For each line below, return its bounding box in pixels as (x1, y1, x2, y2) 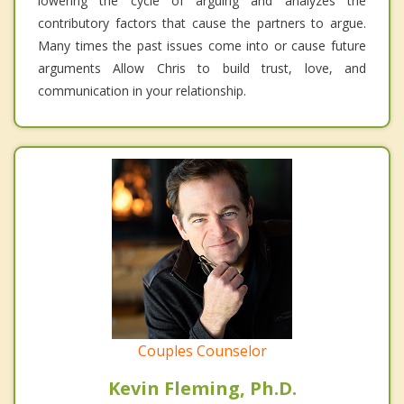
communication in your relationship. (38, 81, 246, 99)
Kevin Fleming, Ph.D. (107, 375, 297, 400)
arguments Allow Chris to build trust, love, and (38, 59, 366, 77)
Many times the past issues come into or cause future (38, 36, 366, 54)
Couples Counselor (137, 340, 267, 361)
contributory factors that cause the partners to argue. (38, 14, 366, 32)
